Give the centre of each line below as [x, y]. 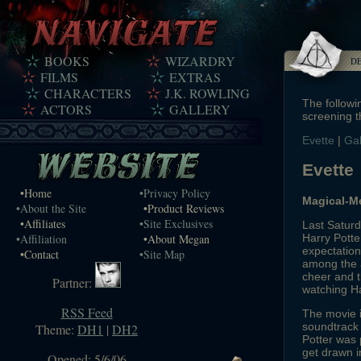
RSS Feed [87, 312]
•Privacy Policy [175, 193]
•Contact [39, 254]
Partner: [74, 282]
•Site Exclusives [176, 224]
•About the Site [51, 208]
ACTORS [66, 109]
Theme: [56, 329]
